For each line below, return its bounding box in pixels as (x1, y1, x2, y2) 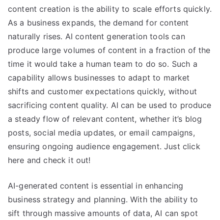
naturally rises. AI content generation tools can (8, 31, 185, 41)
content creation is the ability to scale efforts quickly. (8, 4, 212, 14)
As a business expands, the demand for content (8, 18, 189, 27)
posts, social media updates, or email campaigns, (8, 128, 195, 137)
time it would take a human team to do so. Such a (8, 59, 197, 69)
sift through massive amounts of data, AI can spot (8, 208, 198, 218)
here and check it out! (8, 155, 91, 165)
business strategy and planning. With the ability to (8, 194, 198, 204)
